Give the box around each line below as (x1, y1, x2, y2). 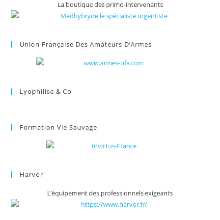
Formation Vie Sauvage (20, 123, 98, 132)
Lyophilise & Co (20, 87, 72, 96)
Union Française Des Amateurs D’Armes (20, 40, 152, 49)
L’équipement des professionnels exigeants (47, 189, 173, 198)
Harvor (20, 170, 44, 179)
